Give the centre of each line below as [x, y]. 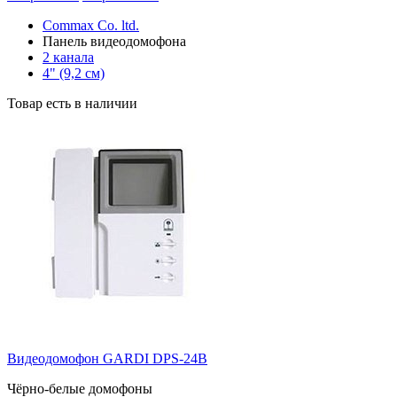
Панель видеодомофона [114, 41]
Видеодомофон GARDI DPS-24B [107, 358]
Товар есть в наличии [72, 103]
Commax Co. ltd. [91, 25]
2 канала [68, 57]
